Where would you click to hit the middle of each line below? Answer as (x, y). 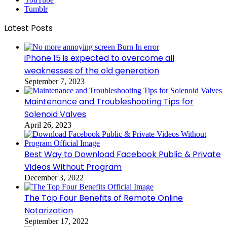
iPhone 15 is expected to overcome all (99, 58)
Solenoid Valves (55, 114)
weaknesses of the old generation (92, 70)
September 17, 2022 (56, 221)
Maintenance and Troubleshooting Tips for (109, 101)
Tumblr (36, 9)
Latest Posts (28, 28)
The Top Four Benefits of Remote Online (104, 198)
